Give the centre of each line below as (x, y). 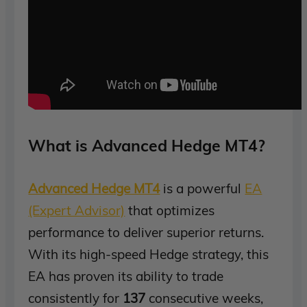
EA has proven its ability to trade (126, 276)
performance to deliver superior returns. (146, 232)
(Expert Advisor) (77, 210)
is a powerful (202, 188)
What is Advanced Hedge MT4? (147, 145)
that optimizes (170, 210)
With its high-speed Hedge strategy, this (149, 254)
